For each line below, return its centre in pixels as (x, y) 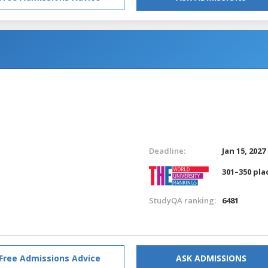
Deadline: (167, 150)
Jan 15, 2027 (244, 150)
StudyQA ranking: (182, 200)
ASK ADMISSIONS (211, 258)
